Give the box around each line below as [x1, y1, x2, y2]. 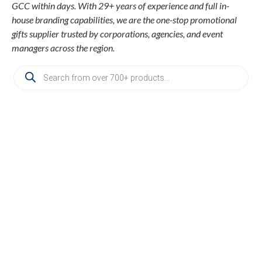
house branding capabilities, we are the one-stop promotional [12, 14, 237, 26]
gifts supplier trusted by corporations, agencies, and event [12, 28, 223, 40]
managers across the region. [12, 42, 115, 54]
